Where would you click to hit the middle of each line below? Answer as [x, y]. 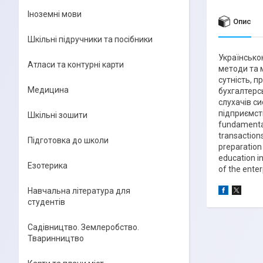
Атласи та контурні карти [76, 65]
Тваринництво [56, 238]
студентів [46, 202]
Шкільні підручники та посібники [90, 39]
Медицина [48, 90]
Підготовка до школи [68, 140]
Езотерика [48, 166]
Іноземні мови [55, 14]
